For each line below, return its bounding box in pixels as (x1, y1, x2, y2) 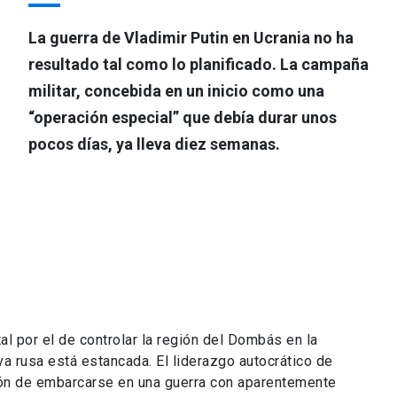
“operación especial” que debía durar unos (28, 108, 337, 127)
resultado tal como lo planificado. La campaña (28, 55, 369, 74)
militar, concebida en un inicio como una (28, 82, 324, 100)
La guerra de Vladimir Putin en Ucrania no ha (28, 28, 354, 47)
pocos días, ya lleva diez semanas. (28, 135, 280, 153)
